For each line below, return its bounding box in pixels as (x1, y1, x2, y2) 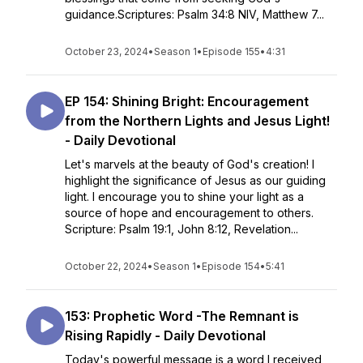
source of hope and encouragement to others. (65, 206, 314, 220)
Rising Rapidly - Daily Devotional (65, 327, 266, 344)
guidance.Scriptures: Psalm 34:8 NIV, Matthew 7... (65, 7, 324, 21)
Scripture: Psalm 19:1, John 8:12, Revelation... (65, 222, 298, 236)
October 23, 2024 (65, 45, 148, 58)
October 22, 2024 (65, 260, 147, 272)
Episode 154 (202, 260, 260, 272)
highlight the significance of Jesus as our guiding (65, 173, 326, 187)
